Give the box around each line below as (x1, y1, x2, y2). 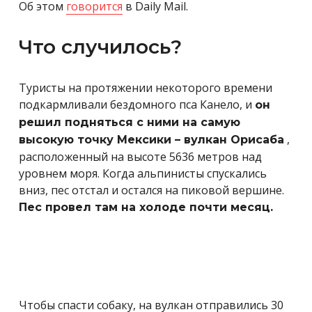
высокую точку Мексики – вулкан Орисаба (19, 132, 284, 146)
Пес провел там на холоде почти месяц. (19, 200, 273, 214)
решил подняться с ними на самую (19, 115, 240, 129)
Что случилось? (19, 34, 182, 58)
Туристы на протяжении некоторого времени (19, 79, 272, 95)
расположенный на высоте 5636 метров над (19, 148, 262, 164)
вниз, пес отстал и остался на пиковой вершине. (19, 182, 284, 198)
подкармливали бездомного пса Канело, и (19, 96, 255, 112)
